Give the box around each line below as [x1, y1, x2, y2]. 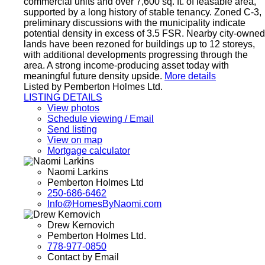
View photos [47, 102, 99, 113]
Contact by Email [47, 251, 119, 262]
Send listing [47, 124, 97, 134]
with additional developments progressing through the [24, 49, 248, 60]
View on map [47, 134, 102, 145]
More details [164, 70, 216, 81]
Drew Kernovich [47, 219, 115, 230]
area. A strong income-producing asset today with [24, 60, 229, 70]
